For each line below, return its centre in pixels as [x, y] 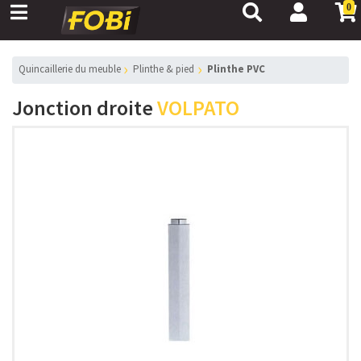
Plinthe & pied [167, 69]
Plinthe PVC [239, 69]
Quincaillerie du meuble [73, 69]
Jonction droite [85, 108]
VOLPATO [198, 108]
